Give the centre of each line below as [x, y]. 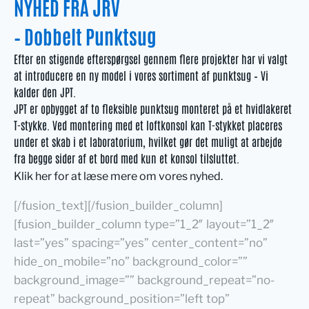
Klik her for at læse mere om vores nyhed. [118, 176]
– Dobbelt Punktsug [85, 36]
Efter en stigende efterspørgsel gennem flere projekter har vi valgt [151, 58]
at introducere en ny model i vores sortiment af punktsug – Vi [141, 75]
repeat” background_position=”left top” [122, 298]
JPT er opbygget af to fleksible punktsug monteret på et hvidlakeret [153, 108]
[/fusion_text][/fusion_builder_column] [118, 205]
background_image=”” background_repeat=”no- [144, 280]
